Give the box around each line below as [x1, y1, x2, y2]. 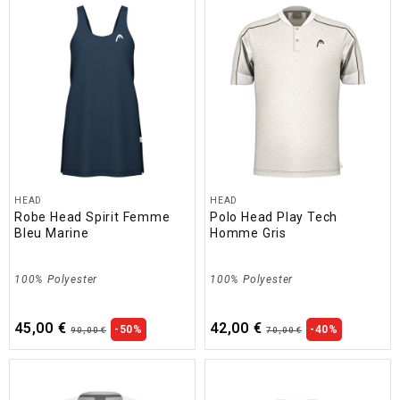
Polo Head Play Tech [210, 209, 338, 224]
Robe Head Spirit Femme [14, 209, 171, 224]
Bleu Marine [14, 225, 89, 240]
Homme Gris [210, 225, 287, 240]
